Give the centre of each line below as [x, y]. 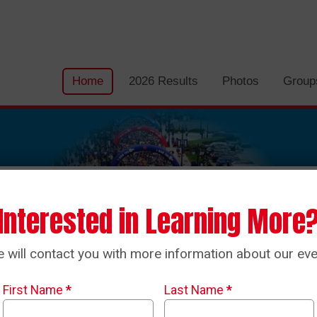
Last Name [195, 290]
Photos [241, 81]
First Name [34, 290]
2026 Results [163, 81]
